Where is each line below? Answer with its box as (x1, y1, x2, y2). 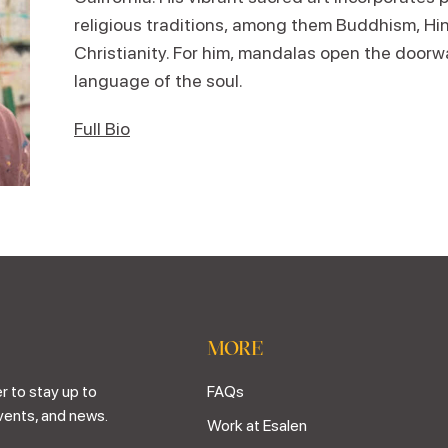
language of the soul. (74, 70, 243, 91)
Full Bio (74, 118, 130, 139)
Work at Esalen (207, 416, 308, 435)
